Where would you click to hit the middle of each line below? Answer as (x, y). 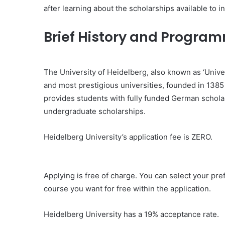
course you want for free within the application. (127, 189)
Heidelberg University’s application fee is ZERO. (128, 137)
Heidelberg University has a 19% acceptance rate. (131, 214)
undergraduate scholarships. (95, 111)
